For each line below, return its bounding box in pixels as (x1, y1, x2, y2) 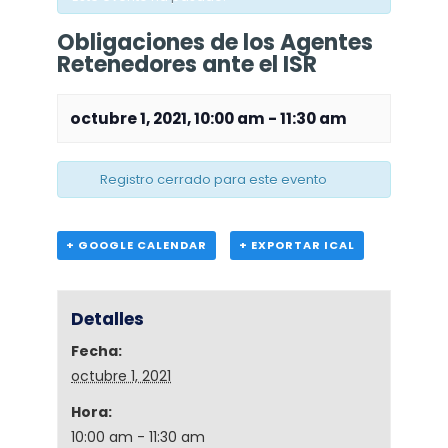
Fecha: (71, 341, 123, 362)
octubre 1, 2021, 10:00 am (69, 108, 265, 129)
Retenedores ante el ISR (56, 49, 317, 80)
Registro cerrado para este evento (99, 170, 327, 189)
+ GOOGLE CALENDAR (65, 237, 207, 253)
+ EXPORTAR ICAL (238, 237, 355, 253)
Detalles (71, 307, 145, 332)
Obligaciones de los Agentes (56, 27, 373, 58)
